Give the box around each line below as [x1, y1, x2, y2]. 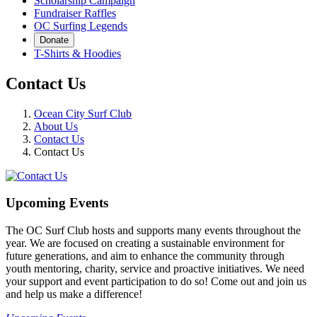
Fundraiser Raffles [34, 6, 116, 19]
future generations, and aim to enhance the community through [6, 250, 284, 263]
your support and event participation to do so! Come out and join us [6, 275, 306, 288]
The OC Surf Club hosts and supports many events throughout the [6, 224, 301, 237]
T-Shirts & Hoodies [34, 47, 121, 59]
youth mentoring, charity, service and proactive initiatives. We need [6, 263, 304, 275]
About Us [34, 120, 78, 132]
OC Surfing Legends [34, 19, 127, 32]
